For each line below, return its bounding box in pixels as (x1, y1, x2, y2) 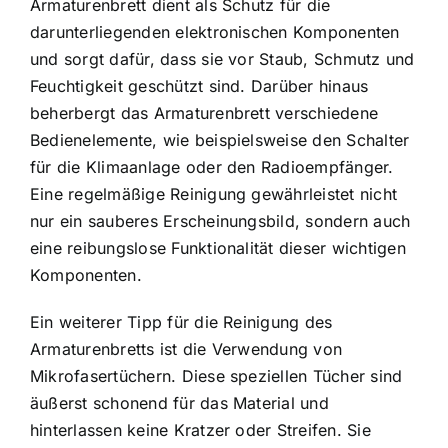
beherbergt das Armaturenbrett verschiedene (30, 102, 379, 123)
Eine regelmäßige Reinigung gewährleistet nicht (30, 183, 398, 204)
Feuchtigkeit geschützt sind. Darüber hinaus (30, 75, 369, 96)
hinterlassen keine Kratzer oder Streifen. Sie (30, 419, 371, 440)
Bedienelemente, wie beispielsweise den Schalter (30, 129, 410, 150)
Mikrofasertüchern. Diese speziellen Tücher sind (30, 365, 403, 386)
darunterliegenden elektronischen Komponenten (30, 21, 400, 42)
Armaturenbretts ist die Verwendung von (30, 338, 343, 359)
